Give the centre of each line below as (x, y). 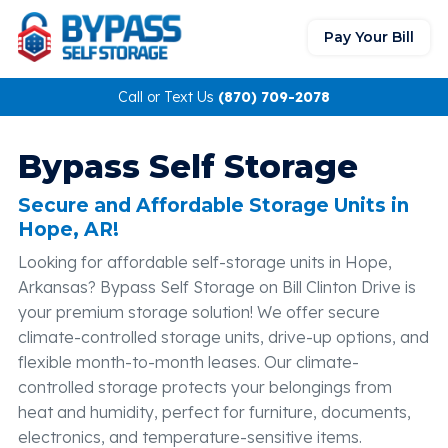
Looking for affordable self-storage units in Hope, (205, 262)
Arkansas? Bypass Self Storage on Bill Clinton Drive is (217, 287)
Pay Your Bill (369, 36)
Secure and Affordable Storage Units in (213, 205)
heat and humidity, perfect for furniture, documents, (214, 412)
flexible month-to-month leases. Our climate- (188, 362)
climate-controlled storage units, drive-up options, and (223, 337)
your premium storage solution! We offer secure (199, 312)
